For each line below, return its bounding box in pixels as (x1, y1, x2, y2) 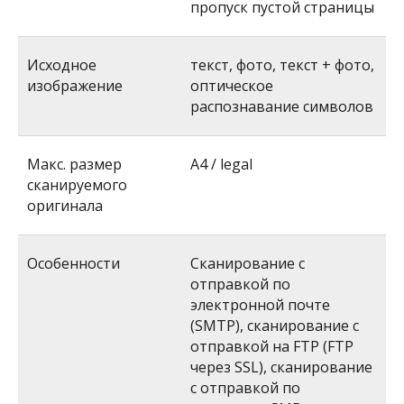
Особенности (27, 253, 120, 273)
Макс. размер (27, 154, 122, 174)
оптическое (190, 76, 273, 96)
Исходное (27, 55, 96, 75)
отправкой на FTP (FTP (190, 336, 353, 356)
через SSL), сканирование (190, 357, 372, 377)
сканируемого (27, 175, 127, 195)
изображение (27, 76, 123, 96)
